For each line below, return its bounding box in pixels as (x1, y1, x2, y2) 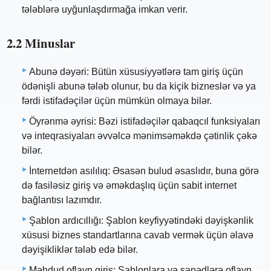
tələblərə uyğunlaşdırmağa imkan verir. (22, 4, 188, 15)
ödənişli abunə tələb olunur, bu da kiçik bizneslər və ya (22, 81, 256, 92)
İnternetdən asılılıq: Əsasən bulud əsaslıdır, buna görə (29, 166, 259, 177)
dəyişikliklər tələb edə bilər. (22, 244, 138, 255)
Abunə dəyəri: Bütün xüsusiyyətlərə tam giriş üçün (29, 67, 243, 77)
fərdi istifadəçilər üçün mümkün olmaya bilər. (22, 96, 212, 106)
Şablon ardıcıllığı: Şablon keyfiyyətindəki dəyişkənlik (29, 215, 253, 226)
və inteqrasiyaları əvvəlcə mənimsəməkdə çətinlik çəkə (22, 131, 257, 142)
